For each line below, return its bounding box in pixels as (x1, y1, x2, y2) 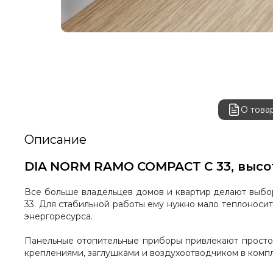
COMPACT (137, 159, 201, 174)
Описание (24, 132, 87, 147)
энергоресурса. (24, 211, 93, 222)
